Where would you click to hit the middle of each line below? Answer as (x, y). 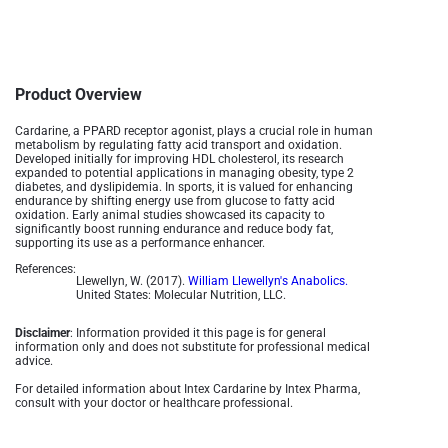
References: (45, 269)
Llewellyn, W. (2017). (132, 281)
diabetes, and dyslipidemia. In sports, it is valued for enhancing (184, 187)
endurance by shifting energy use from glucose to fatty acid (175, 201)
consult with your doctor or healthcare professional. (154, 403)
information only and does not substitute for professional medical (192, 347)
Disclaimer (42, 333)
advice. (34, 361)
